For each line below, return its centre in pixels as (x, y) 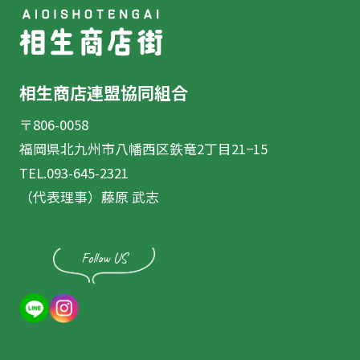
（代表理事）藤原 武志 (89, 196)
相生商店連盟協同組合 (103, 92)
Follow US (104, 258)
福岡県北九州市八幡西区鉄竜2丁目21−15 (143, 148)
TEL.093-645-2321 (74, 172)
